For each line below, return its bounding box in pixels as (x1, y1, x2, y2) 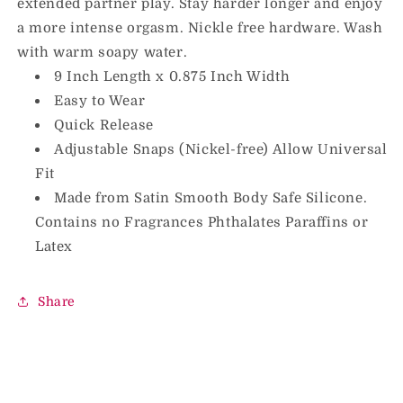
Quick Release (54, 117, 154, 133)
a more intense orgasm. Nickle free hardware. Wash (17, 20, 383, 36)
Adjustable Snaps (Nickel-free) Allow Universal (54, 141, 388, 157)
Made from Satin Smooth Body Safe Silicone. (54, 190, 368, 206)
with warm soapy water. (17, 44, 188, 60)
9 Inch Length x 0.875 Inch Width (54, 68, 291, 85)
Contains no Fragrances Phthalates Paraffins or (35, 214, 369, 230)
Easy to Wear (54, 93, 146, 109)
